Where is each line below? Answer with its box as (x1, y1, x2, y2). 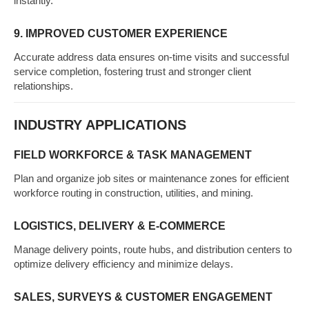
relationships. (14, 79, 73, 92)
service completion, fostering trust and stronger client (14, 65, 251, 77)
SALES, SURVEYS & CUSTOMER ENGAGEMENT (14, 291, 272, 303)
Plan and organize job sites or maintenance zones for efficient (14, 172, 289, 184)
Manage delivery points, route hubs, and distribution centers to (14, 243, 292, 255)
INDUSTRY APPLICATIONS (14, 117, 186, 132)
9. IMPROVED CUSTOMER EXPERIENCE (14, 27, 228, 39)
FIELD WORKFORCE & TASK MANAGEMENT (14, 149, 252, 161)
